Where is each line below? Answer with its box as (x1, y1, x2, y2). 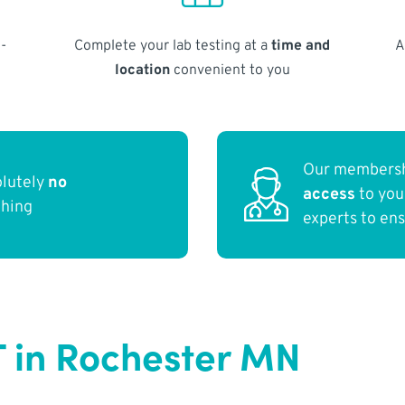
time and (271, 36, 331, 55)
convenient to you (169, 61, 290, 80)
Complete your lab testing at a (74, 36, 272, 55)
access (303, 184, 356, 206)
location (114, 61, 170, 80)
